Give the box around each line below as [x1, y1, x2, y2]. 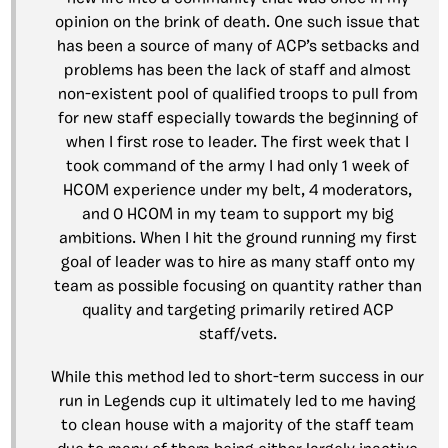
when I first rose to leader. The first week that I [66, 135, 409, 152]
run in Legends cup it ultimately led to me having [59, 394, 416, 411]
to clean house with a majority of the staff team [61, 418, 414, 435]
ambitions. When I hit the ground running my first [58, 231, 417, 248]
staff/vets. [198, 327, 277, 344]
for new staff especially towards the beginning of [57, 111, 418, 128]
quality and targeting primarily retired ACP [82, 303, 393, 320]
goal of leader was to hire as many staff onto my [60, 255, 415, 272]
